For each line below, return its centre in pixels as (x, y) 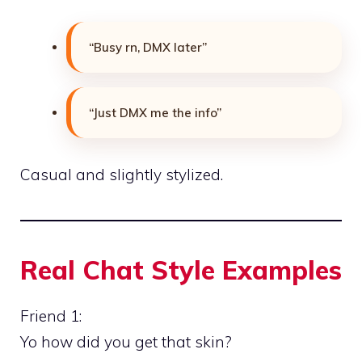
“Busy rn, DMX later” (148, 48)
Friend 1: (51, 316)
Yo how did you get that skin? (126, 341)
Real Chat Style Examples (181, 269)
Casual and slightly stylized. (122, 174)
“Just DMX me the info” (155, 113)
